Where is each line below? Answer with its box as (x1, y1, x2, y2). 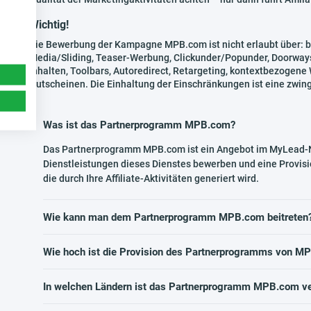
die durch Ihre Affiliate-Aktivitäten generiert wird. (43, 173, 259, 184)
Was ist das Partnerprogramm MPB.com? (43, 119, 235, 131)
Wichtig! (29, 18, 69, 31)
